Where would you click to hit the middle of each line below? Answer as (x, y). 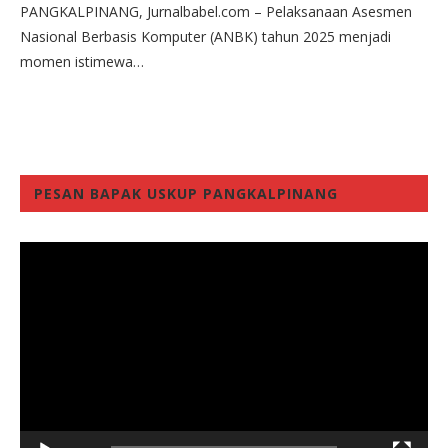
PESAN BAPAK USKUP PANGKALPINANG (186, 193)
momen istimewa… (82, 61)
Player (39, 269)
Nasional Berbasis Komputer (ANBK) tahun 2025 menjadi (205, 36)
